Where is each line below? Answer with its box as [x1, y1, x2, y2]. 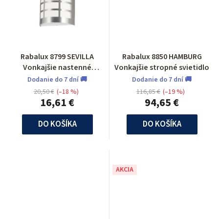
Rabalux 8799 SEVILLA [21, 51, 94, 63]
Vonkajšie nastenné [23, 62, 91, 73]
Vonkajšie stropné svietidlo [114, 62, 209, 73]
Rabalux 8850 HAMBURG [122, 51, 202, 63]
